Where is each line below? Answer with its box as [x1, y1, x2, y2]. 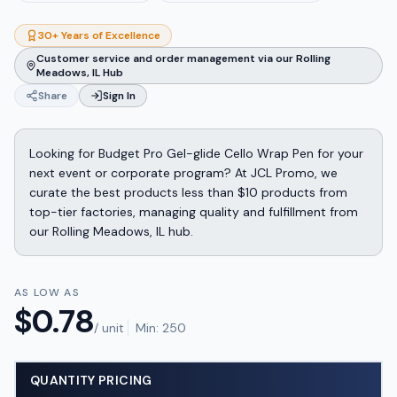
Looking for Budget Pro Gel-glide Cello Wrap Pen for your [29, 145, 363, 161]
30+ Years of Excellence [38, 28, 160, 43]
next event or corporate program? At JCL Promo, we [29, 165, 338, 181]
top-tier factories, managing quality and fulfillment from [29, 204, 358, 220]
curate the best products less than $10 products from [29, 184, 347, 200]
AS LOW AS [14, 285, 80, 300]
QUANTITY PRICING [30, 372, 152, 388]
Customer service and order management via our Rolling [36, 51, 331, 66]
